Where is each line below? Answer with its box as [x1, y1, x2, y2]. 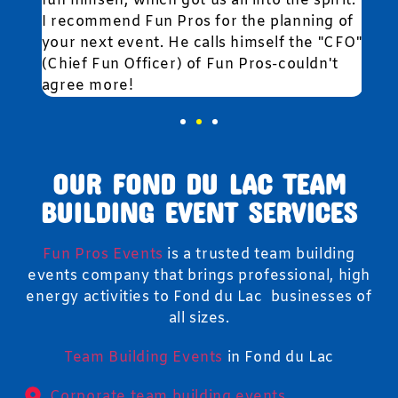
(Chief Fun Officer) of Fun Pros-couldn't [37, 55, 335, 74]
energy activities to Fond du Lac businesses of [26, 288, 372, 306]
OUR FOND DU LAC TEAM [52, 167, 346, 200]
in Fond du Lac [223, 348, 334, 367]
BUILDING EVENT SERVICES [41, 195, 357, 228]
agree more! [37, 76, 131, 95]
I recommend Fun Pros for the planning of [37, 12, 350, 31]
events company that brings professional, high [27, 267, 370, 285]
